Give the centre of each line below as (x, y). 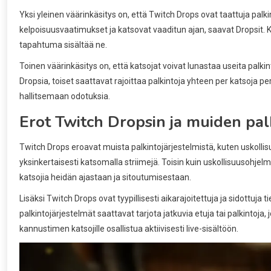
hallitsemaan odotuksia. (65, 96)
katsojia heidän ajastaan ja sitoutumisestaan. (105, 177)
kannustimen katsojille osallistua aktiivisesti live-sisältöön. (129, 228)
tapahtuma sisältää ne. (63, 44)
